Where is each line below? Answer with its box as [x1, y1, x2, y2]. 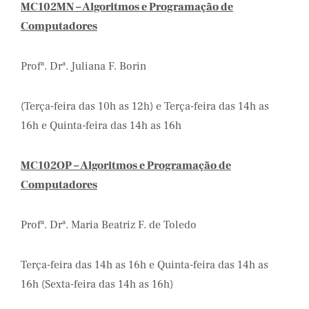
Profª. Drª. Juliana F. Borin [21, 59, 149, 73]
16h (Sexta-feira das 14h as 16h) [21, 277, 173, 291]
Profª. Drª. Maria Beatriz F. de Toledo [21, 218, 197, 232]
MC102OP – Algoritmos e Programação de [21, 159, 231, 172]
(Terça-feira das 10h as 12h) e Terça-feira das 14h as [21, 99, 269, 113]
